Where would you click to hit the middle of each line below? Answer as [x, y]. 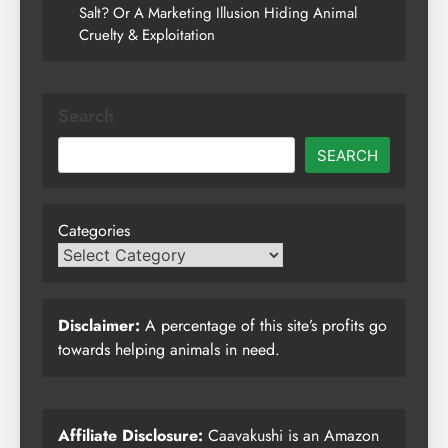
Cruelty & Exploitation [147, 34]
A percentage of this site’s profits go [263, 325]
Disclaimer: [99, 325]
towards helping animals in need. [169, 349]
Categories [94, 230]
